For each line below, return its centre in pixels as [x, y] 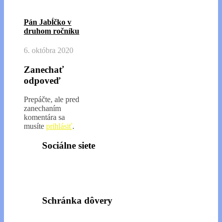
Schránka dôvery [77, 201]
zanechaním [42, 109]
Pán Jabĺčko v [48, 22]
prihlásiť [59, 126]
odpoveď [42, 80]
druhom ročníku [52, 31]
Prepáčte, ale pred [52, 100]
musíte [35, 126]
